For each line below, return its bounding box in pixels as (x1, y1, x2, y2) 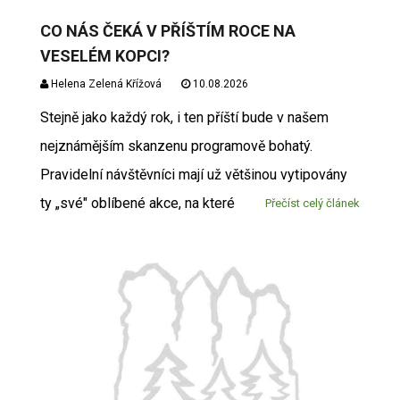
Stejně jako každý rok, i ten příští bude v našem (39, 108, 329, 126)
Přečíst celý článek (265, 196, 361, 210)
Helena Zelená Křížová (47, 77, 162, 90)
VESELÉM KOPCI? (39, 46, 170, 65)
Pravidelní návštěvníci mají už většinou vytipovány (39, 165, 347, 183)
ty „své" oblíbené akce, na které (39, 194, 235, 212)
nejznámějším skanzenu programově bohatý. (39, 137, 312, 154)
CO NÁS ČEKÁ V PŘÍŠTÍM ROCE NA (39, 21, 296, 40)
